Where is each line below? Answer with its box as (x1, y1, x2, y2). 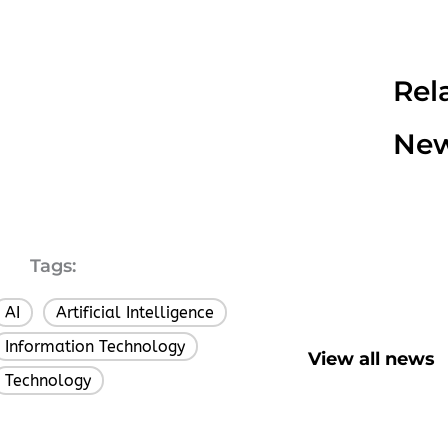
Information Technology (5, 336, 185, 356)
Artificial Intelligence (56, 302, 214, 322)
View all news (307, 347, 435, 370)
